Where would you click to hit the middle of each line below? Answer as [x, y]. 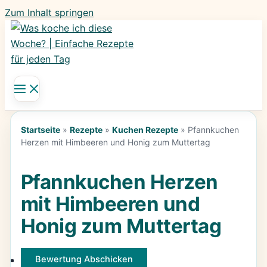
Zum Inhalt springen [49, 13]
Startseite [40, 130]
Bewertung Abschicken [84, 260]
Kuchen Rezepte [145, 130]
